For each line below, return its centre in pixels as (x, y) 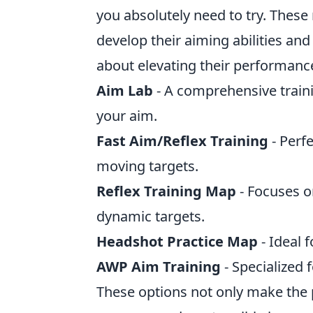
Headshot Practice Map (177, 241)
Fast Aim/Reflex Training (182, 141)
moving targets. (147, 166)
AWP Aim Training (159, 267)
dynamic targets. (151, 216)
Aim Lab (125, 90)
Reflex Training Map (166, 191)
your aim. (127, 116)
